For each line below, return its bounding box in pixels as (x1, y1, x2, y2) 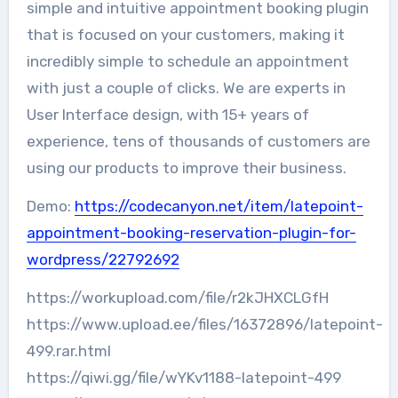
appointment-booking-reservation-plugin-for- (26, 224, 356, 243)
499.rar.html (26, 342, 111, 361)
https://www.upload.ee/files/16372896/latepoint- (26, 315, 383, 334)
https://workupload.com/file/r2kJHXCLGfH (26, 289, 329, 307)
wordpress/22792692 (26, 251, 179, 269)
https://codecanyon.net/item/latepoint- (74, 197, 363, 216)
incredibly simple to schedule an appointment (26, 52, 349, 71)
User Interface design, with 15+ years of (26, 106, 309, 124)
